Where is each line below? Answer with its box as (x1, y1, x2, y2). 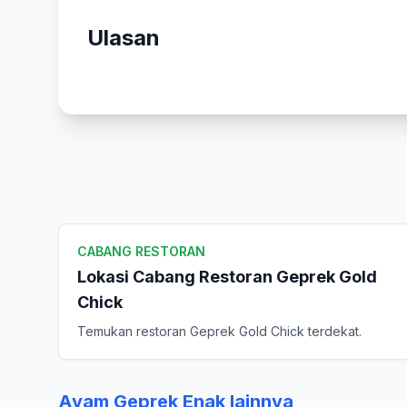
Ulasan (87, 25, 160, 51)
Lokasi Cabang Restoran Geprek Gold (77, 267, 377, 286)
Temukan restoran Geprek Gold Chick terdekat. (77, 323, 362, 339)
